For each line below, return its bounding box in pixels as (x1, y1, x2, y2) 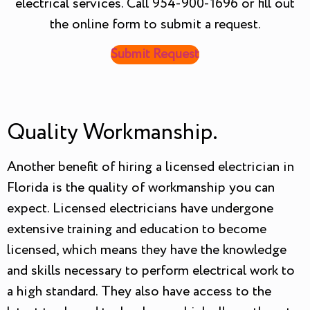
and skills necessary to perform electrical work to (7, 261, 295, 282)
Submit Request (111, 45, 199, 65)
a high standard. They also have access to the (7, 282, 271, 302)
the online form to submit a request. (49, 14, 261, 35)
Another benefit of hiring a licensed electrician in (7, 157, 294, 178)
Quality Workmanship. (7, 116, 218, 150)
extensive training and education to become (7, 219, 266, 240)
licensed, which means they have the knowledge (7, 240, 286, 261)
